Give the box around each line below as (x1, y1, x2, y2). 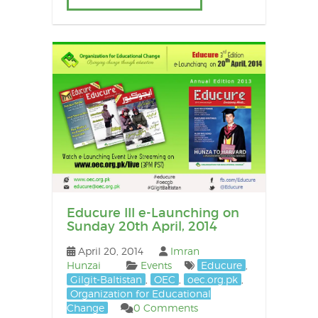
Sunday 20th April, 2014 (66, 219, 217, 235)
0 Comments (133, 302, 198, 314)
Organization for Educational (70, 287, 211, 300)
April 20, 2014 (77, 245, 143, 258)
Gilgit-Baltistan (70, 273, 142, 286)
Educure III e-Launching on (66, 205, 239, 221)
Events (140, 259, 172, 272)
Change (66, 302, 104, 314)
